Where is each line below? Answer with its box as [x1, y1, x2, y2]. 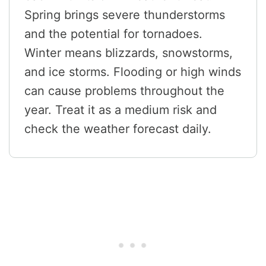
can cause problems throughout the [24, 84, 224, 99]
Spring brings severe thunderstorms [24, 8, 225, 23]
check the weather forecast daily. [24, 122, 211, 137]
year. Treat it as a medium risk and [24, 103, 217, 118]
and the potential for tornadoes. [24, 27, 202, 42]
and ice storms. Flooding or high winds [24, 65, 241, 80]
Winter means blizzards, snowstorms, [24, 46, 233, 61]
